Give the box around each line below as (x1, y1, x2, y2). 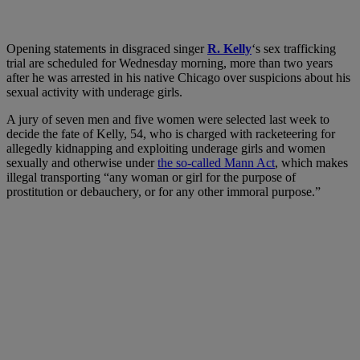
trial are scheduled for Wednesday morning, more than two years (6, 55, 333, 70)
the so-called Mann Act (157, 155, 275, 170)
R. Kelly (207, 41, 252, 55)
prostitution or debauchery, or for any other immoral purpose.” (6, 184, 321, 198)
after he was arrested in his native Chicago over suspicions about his (6, 70, 350, 84)
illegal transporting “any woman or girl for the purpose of (6, 170, 296, 184)
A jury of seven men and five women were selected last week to (6, 112, 329, 126)
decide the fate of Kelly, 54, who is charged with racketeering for (6, 126, 335, 141)
